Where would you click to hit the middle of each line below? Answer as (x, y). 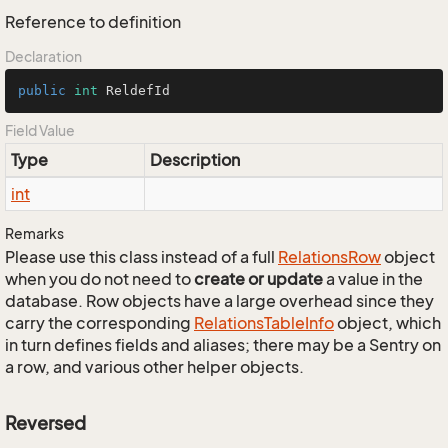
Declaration (43, 56)
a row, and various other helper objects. (154, 367)
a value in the (373, 279)
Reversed (45, 423)
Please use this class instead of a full (141, 257)
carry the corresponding (99, 323)
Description (195, 160)
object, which (387, 323)
